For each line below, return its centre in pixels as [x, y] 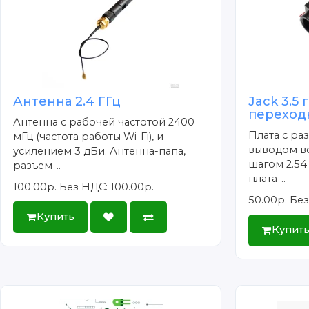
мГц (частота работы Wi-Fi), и [89, 137]
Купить [55, 217]
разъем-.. [37, 166]
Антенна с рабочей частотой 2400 [104, 122]
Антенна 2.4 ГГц [67, 102]
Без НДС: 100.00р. [107, 187]
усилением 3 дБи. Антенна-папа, [100, 151]
